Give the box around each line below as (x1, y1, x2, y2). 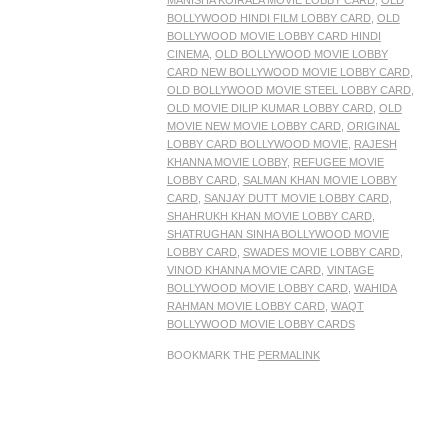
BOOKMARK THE (166, 349, 258, 362)
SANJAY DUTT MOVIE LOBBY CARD (203, 192, 389, 205)
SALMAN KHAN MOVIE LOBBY (242, 174, 397, 187)
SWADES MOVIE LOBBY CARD (242, 246, 400, 259)
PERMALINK (257, 349, 320, 362)
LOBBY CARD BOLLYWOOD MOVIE (166, 138, 348, 151)
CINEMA (166, 48, 209, 61)
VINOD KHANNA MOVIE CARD (166, 264, 321, 277)
